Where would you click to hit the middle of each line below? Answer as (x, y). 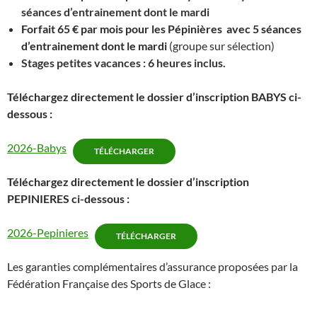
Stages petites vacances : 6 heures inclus (122, 63)
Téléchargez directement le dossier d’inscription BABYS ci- (154, 97)
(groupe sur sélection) (221, 46)
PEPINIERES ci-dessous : (68, 199)
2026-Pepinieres (48, 233)
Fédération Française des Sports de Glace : (110, 284)
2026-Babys (37, 148)
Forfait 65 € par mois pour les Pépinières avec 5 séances (161, 29)
